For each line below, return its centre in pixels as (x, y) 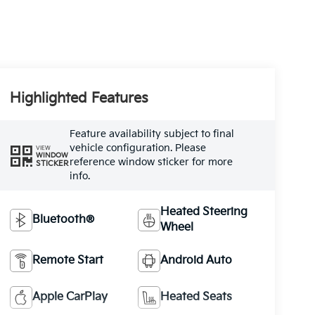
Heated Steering (204, 212)
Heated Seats (197, 297)
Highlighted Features (79, 99)
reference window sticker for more (151, 162)
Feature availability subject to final (152, 134)
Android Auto (197, 260)
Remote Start (67, 260)
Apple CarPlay (70, 297)
